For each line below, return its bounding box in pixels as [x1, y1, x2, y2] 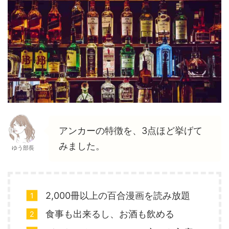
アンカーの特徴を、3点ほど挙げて [59, 125, 202, 136]
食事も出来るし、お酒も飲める [45, 209, 174, 220]
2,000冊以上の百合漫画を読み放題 [45, 190, 190, 201]
